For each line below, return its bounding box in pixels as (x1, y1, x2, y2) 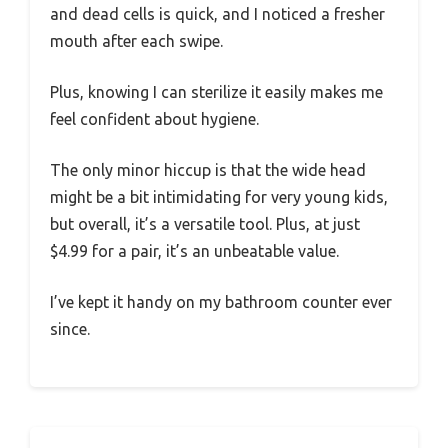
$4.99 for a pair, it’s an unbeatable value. (50, 242, 339, 261)
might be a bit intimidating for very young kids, (50, 188, 388, 207)
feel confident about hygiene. (50, 110, 259, 129)
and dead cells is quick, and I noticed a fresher (50, 5, 385, 24)
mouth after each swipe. (50, 32, 223, 51)
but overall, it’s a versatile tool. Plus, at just (50, 215, 360, 234)
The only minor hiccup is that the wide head (50, 161, 366, 180)
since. (50, 320, 90, 339)
